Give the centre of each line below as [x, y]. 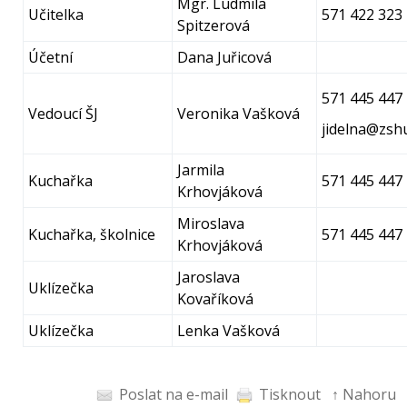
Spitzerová [213, 25]
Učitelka [56, 15]
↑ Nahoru [364, 394]
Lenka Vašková [228, 331]
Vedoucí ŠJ [63, 114]
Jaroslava [208, 277]
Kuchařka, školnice [92, 234]
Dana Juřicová [224, 57]
